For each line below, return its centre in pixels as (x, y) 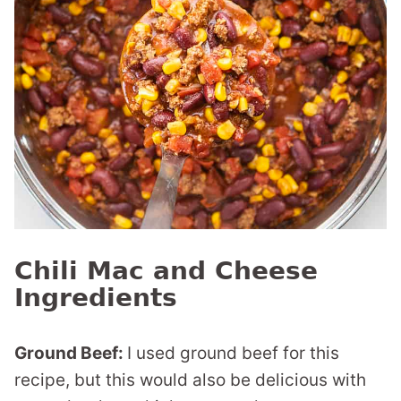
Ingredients (96, 298)
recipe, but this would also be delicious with (190, 380)
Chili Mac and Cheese (166, 271)
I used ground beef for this (233, 354)
